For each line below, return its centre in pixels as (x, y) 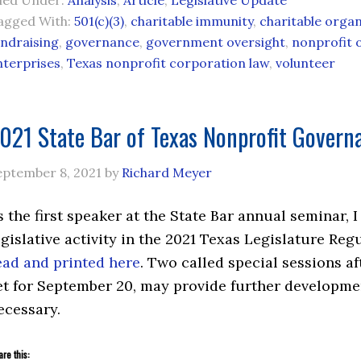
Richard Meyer (167, 172)
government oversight (216, 42)
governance (102, 42)
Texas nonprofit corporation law (168, 63)
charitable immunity (192, 21)
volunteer (305, 63)
